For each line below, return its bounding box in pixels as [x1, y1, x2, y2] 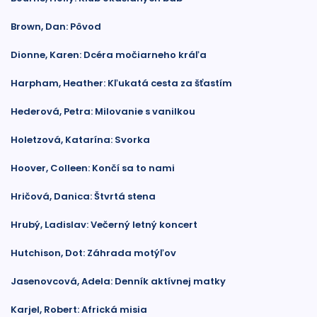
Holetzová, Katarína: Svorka [11, 133, 150, 146]
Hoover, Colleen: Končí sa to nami [11, 161, 175, 175]
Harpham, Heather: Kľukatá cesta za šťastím [11, 76, 232, 90]
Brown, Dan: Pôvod [11, 20, 101, 33]
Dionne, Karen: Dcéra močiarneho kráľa [11, 48, 207, 62]
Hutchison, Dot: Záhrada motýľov [11, 246, 176, 260]
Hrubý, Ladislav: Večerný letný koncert [11, 218, 197, 231]
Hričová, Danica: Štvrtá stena [11, 190, 156, 203]
